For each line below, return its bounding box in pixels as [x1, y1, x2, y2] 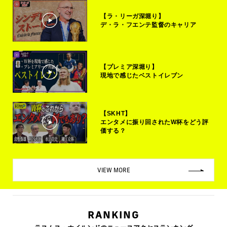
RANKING [87, 208, 140, 221]
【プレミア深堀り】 [100, 63, 158, 71]
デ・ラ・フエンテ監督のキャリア [100, 21, 197, 28]
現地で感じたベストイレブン [100, 72, 184, 80]
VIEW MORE [97, 166, 130, 174]
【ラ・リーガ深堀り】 [100, 12, 165, 20]
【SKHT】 [100, 110, 131, 118]
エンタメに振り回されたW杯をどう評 [100, 119, 209, 126]
